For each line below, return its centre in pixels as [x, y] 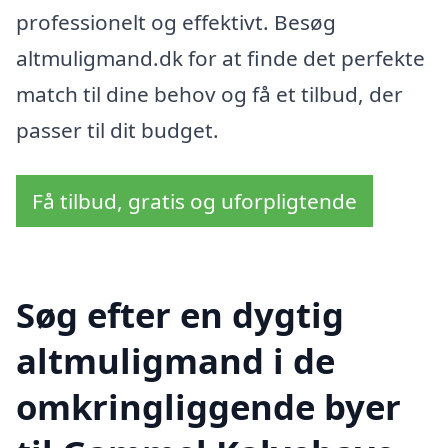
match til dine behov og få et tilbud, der [209, 93]
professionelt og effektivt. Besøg [176, 21]
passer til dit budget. [117, 129]
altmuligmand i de [175, 360]
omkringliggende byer [208, 406]
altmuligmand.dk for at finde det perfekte [220, 57]
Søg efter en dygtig [180, 314]
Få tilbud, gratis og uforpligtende [194, 201]
